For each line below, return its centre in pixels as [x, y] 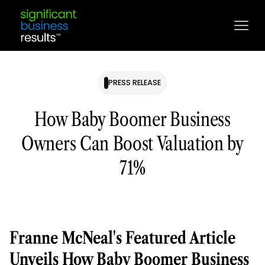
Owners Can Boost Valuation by [132, 143]
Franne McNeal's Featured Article [122, 237]
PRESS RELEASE [135, 83]
